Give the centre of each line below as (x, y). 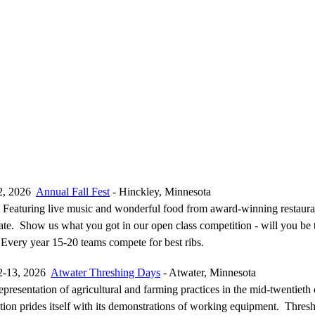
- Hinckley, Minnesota (160, 192)
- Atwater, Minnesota (208, 272)
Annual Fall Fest (73, 192)
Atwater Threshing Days (105, 272)
